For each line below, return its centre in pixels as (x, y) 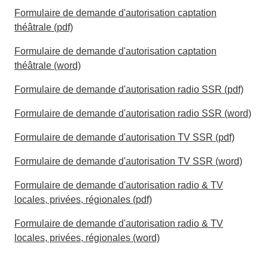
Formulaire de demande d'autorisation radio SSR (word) (133, 113)
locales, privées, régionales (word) (87, 238)
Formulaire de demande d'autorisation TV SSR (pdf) (124, 137)
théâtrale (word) (48, 66)
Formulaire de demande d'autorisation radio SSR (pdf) (129, 89)
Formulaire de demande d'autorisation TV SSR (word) (128, 161)
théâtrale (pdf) (44, 27)
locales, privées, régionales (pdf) (83, 200)
